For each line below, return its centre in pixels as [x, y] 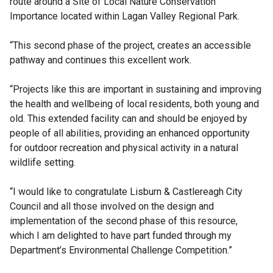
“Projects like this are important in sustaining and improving [136, 90]
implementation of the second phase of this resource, [124, 221]
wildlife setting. [43, 163]
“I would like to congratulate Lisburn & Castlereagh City [126, 192]
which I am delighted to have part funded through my [121, 236]
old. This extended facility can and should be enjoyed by [129, 119]
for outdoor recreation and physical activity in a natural [124, 148]
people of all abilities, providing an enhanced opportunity [130, 133]
